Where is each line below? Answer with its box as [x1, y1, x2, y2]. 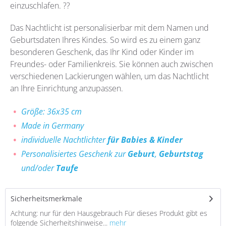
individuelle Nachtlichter [21, 134, 107, 145]
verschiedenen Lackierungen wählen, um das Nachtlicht [10, 71, 209, 82]
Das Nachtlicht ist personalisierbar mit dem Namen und [10, 22, 209, 33]
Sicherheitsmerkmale [11, 194, 82, 203]
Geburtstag [159, 148, 203, 159]
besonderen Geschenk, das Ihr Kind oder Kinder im [10, 46, 194, 58]
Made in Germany [21, 120, 84, 131]
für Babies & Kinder [107, 134, 183, 145]
